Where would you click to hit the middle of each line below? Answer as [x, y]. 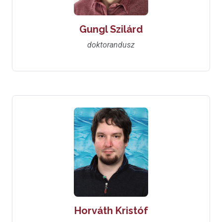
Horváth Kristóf [111, 211]
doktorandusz [111, 45]
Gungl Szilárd [111, 29]
